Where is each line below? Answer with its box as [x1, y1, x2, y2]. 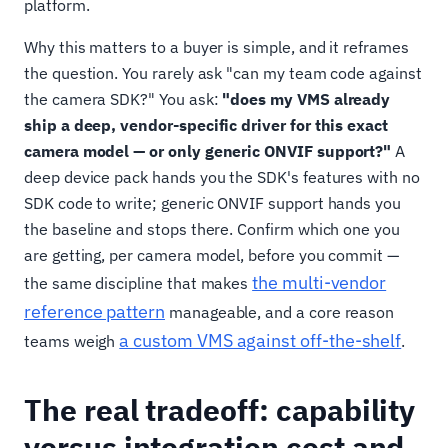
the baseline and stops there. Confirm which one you [24, 218, 400, 239]
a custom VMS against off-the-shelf [119, 328, 402, 352]
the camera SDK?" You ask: [24, 88, 223, 109]
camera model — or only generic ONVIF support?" [24, 140, 392, 161]
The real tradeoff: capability [24, 389, 416, 429]
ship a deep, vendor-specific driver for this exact [24, 114, 389, 135]
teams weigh [24, 330, 120, 351]
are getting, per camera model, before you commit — [24, 244, 400, 265]
